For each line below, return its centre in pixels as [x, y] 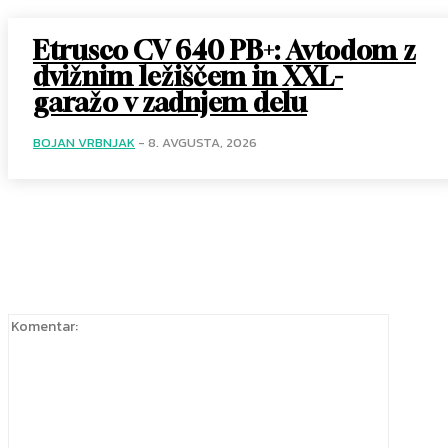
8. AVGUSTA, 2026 [202, 143]
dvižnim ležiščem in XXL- [188, 77]
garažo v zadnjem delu [170, 103]
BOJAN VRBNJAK [84, 143]
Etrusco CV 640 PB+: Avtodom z [224, 51]
